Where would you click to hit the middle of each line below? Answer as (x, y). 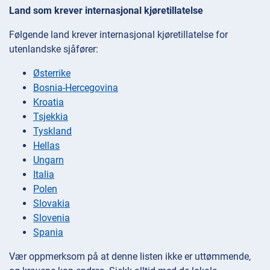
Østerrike (52, 74)
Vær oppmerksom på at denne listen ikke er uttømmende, (130, 257)
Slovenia (52, 218)
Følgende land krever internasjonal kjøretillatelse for (118, 35)
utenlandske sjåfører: (54, 49)
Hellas (46, 146)
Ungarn (49, 160)
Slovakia (52, 204)
